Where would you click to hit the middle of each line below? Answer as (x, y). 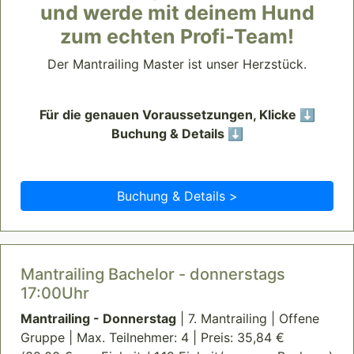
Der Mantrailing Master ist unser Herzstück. (177, 64)
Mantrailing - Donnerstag (98, 319)
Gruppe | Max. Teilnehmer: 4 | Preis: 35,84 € (153, 338)
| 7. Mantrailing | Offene (248, 319)
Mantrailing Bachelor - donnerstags (153, 275)
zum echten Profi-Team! (177, 37)
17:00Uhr (55, 294)
